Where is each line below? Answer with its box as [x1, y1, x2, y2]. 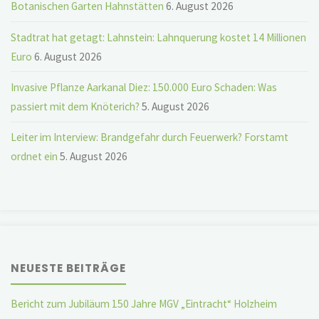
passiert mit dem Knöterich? [11, 100, 140, 114]
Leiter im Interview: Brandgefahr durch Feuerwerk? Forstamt [11, 130, 289, 145]
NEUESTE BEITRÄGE [11, 260, 127, 276]
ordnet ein [11, 150, 58, 164]
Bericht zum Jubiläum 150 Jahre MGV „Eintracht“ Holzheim [11, 296, 278, 310]
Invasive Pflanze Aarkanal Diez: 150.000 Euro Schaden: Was [11, 80, 278, 95]
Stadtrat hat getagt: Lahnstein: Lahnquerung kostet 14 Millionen [11, 30, 307, 44]
